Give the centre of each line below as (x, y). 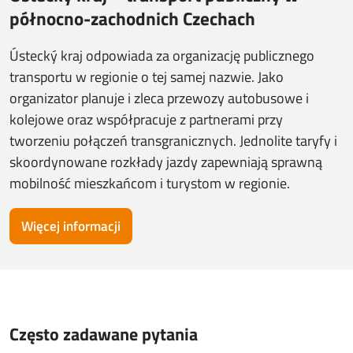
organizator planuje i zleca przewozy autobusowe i (159, 98)
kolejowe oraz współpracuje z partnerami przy (146, 119)
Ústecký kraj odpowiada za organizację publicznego (162, 56)
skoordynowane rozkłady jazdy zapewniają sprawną (166, 162)
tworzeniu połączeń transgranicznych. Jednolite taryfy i (173, 141)
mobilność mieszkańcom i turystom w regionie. (150, 183)
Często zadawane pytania (104, 334)
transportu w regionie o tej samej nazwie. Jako (147, 77)
